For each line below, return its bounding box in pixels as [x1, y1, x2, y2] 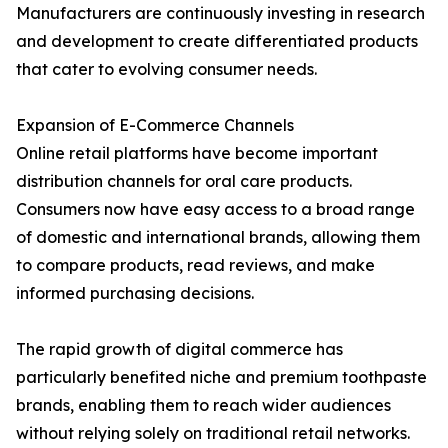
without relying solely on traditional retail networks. [16, 423, 410, 444]
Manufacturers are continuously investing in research [16, 3, 425, 24]
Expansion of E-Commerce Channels [16, 115, 294, 136]
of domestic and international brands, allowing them [16, 227, 420, 248]
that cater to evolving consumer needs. [16, 59, 317, 80]
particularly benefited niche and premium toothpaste [16, 367, 427, 388]
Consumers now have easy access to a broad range [16, 199, 415, 220]
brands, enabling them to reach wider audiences [16, 395, 391, 416]
